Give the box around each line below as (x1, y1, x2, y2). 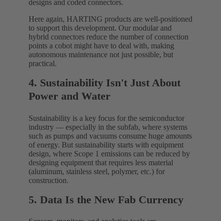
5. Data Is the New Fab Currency (29, 193, 184, 206)
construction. (29, 176, 69, 184)
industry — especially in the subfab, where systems (29, 122, 187, 131)
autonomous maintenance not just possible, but (29, 50, 173, 59)
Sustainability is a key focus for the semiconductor (29, 113, 184, 122)
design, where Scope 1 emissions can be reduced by (29, 149, 190, 158)
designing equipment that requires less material (29, 158, 173, 167)
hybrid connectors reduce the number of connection (29, 33, 188, 41)
